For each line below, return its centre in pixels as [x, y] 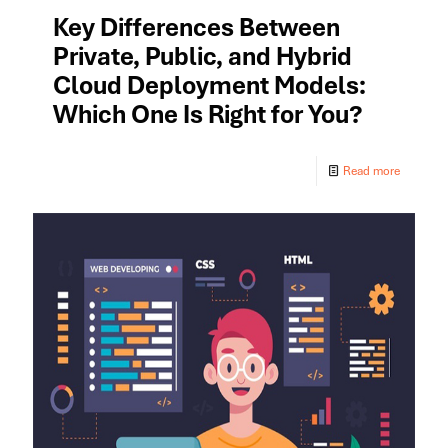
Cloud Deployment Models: [209, 85]
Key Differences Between [196, 27]
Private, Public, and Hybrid [202, 56]
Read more [371, 170]
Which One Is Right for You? [208, 114]
